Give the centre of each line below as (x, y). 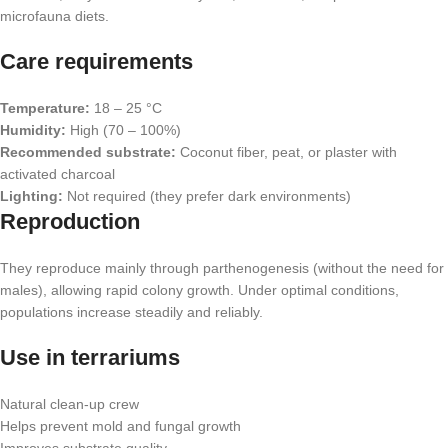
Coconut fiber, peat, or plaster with (286, 152)
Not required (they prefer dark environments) (207, 196)
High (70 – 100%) (123, 130)
